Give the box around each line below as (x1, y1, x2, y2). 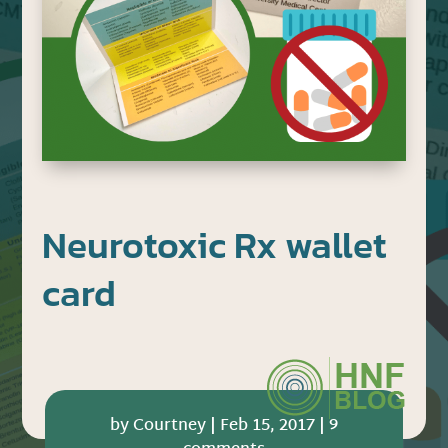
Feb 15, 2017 (219, 411, 315, 441)
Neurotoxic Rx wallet (42, 216, 387, 273)
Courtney (132, 411, 206, 441)
